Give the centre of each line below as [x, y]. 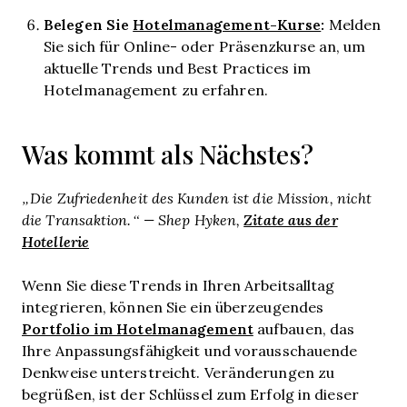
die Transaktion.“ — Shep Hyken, [133, 219]
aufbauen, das [304, 328]
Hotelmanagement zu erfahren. [156, 89]
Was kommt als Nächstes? [168, 154]
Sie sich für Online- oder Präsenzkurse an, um [205, 46]
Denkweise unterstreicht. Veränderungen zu [179, 372]
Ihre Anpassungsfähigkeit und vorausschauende [190, 350]
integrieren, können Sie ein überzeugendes [173, 307]
